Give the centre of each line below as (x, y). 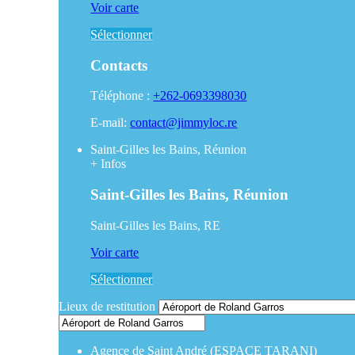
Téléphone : (122, 96)
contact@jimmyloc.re (184, 123)
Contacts (119, 65)
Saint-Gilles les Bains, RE (156, 225)
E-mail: (111, 123)
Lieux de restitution (109, 306)
